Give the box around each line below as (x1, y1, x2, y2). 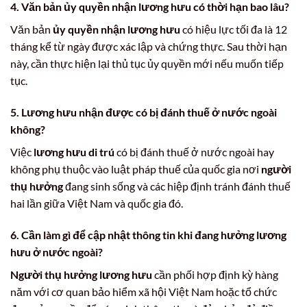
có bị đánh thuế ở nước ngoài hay (114, 145, 274, 158)
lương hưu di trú (34, 145, 114, 158)
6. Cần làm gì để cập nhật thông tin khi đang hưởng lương (10, 228, 286, 241)
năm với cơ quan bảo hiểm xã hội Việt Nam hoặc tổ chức (10, 284, 277, 298)
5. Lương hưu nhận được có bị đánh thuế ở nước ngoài (10, 105, 277, 119)
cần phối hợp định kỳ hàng (152, 267, 278, 281)
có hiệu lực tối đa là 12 (180, 23, 287, 36)
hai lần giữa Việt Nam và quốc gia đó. (10, 196, 183, 210)
